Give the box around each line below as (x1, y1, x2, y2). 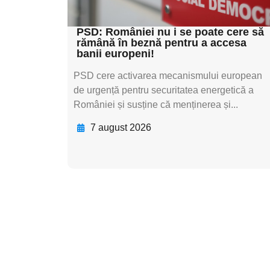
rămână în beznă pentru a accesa (77, 36, 246, 49)
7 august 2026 (90, 122, 151, 133)
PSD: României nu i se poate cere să (77, 25, 264, 38)
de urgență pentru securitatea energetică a (74, 84, 254, 95)
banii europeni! (77, 47, 154, 60)
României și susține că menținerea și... (74, 99, 238, 110)
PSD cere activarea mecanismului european (74, 70, 262, 81)
